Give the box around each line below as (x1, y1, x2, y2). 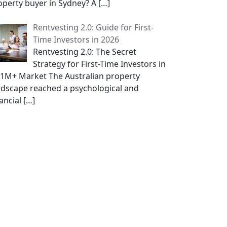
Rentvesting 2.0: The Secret (33, 46, 136, 57)
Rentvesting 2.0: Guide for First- (33, 22, 154, 33)
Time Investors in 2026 (33, 34, 119, 45)
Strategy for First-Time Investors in (33, 58, 166, 69)
